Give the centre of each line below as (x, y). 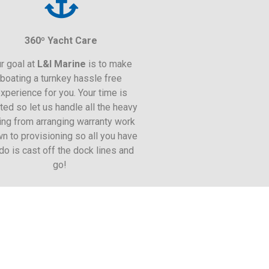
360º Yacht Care (61, 41)
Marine (69, 64)
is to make (109, 64)
